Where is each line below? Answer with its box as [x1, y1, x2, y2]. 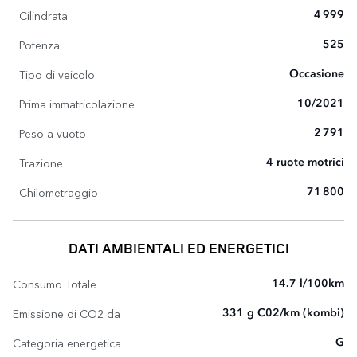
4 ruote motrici [266, 156, 344, 168]
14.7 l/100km [272, 277, 344, 289]
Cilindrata [19, 6, 68, 23]
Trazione [19, 154, 63, 171]
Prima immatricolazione [19, 95, 135, 112]
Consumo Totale [13, 275, 96, 292]
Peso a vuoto [19, 124, 86, 141]
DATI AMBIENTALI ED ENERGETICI [68, 238, 289, 257]
